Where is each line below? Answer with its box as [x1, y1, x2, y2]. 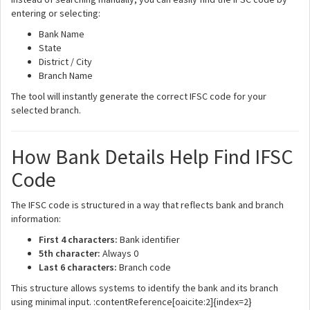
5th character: [39, 247, 100, 259]
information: [11, 212, 61, 225]
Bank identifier [118, 233, 180, 246]
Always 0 [100, 247, 138, 259]
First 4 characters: [39, 233, 118, 246]
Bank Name [39, 28, 84, 40]
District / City [39, 55, 92, 68]
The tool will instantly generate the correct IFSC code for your [11, 90, 266, 102]
